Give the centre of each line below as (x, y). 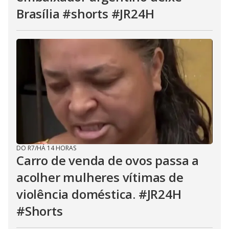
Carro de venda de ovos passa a (108, 160)
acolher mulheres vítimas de (100, 177)
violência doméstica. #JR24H (99, 194)
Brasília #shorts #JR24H (85, 14)
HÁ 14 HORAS (56, 148)
